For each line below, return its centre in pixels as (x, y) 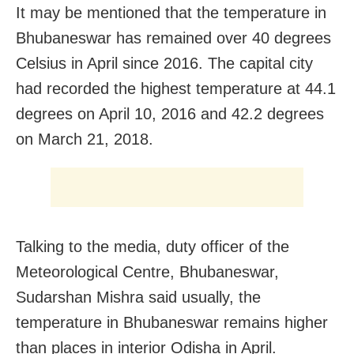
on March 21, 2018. (85, 139)
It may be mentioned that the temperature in (171, 12)
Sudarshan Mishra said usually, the (138, 297)
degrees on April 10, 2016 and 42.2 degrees (170, 113)
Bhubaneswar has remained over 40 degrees (173, 38)
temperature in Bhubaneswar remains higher (172, 322)
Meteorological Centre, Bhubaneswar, (147, 271)
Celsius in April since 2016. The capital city (164, 63)
